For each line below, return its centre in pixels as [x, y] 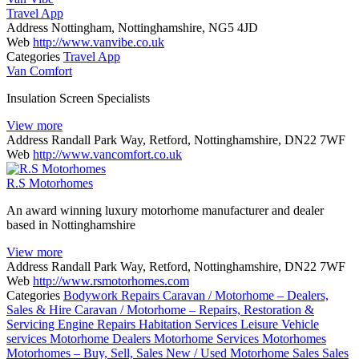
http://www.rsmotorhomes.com [111, 280]
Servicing [32, 324]
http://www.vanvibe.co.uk [99, 42]
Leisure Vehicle [280, 324]
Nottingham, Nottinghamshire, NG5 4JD [155, 27]
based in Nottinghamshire [71, 224]
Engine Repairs [98, 324]
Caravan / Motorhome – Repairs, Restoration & [194, 309]
